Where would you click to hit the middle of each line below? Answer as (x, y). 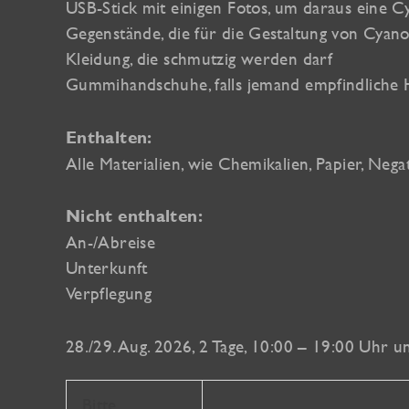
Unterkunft (107, 268)
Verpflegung (109, 294)
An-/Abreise (111, 242)
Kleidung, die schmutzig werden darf (199, 58)
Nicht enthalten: (134, 216)
